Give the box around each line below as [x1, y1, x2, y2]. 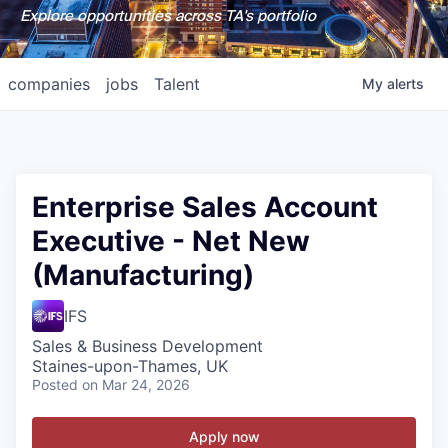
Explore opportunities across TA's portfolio [19, 6, 316, 26]
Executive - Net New [32, 224, 310, 258]
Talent [154, 74, 200, 94]
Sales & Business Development [32, 336, 263, 356]
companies [8, 74, 90, 94]
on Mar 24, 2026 [82, 376, 190, 393]
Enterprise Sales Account [32, 190, 378, 224]
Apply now [188, 428, 260, 445]
